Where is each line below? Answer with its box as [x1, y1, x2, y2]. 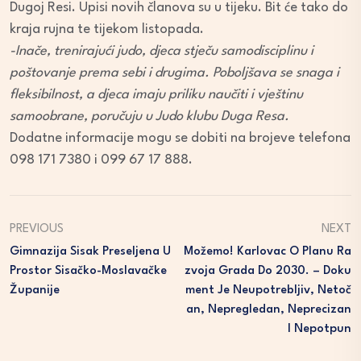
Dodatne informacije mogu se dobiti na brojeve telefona [10, 131, 351, 146]
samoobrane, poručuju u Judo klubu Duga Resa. [10, 110, 293, 124]
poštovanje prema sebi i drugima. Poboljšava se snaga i [10, 66, 339, 81]
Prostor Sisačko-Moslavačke [10, 265, 167, 278]
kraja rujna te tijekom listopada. [10, 23, 204, 37]
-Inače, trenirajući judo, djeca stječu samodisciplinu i [10, 44, 313, 59]
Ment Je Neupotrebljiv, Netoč [185, 284, 351, 297]
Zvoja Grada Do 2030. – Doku [185, 265, 351, 278]
